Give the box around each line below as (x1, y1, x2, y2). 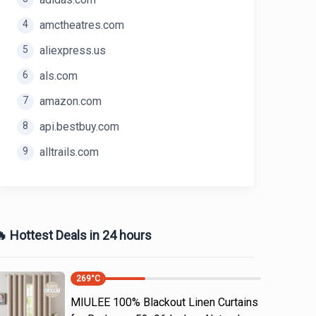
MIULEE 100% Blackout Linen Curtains (71, 296, 258, 309)
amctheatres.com (39, 18, 124, 32)
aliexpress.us (39, 44, 106, 57)
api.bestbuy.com (39, 120, 119, 133)
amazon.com (39, 95, 102, 108)
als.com (39, 69, 78, 83)
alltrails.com (39, 145, 99, 159)
